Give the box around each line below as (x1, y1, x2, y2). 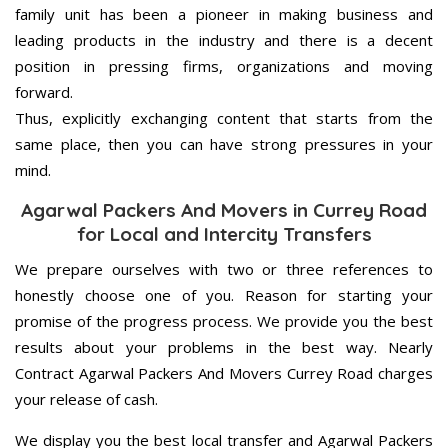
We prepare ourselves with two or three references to (15, 259, 433, 280)
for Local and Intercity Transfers (76, 222, 372, 247)
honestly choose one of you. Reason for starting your (15, 285, 433, 306)
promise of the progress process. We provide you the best (15, 311, 433, 332)
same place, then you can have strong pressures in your (15, 134, 433, 155)
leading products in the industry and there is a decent (15, 30, 433, 51)
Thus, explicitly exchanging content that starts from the (15, 108, 433, 129)
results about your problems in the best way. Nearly (15, 337, 433, 358)
